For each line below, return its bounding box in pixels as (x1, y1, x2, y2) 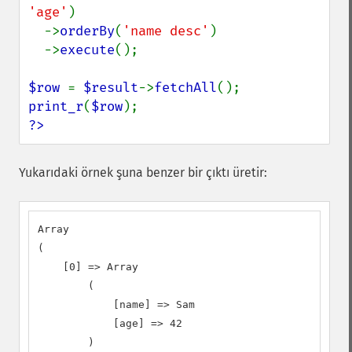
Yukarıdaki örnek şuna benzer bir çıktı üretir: (19, 165, 267, 180)
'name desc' (123, 23, 209, 39)
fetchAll (154, 79, 217, 96)
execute (60, 42, 115, 58)
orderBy (60, 23, 115, 39)
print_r (28, 98, 83, 115)
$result (83, 79, 138, 96)
